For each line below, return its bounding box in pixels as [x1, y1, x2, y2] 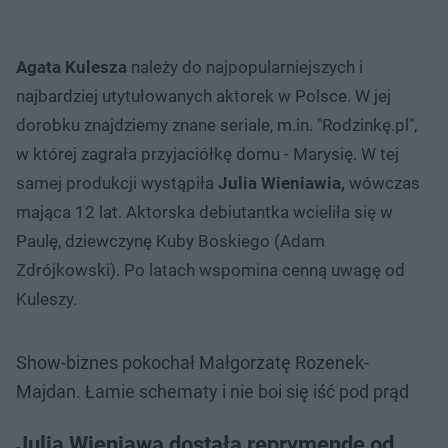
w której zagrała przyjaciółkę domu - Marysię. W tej [16, 143, 399, 164]
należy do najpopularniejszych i [131, 56, 363, 77]
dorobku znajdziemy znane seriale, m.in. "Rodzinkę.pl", [16, 114, 417, 135]
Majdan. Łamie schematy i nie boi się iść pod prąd [16, 380, 409, 402]
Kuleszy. [16, 288, 77, 309]
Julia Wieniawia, [218, 172, 349, 193]
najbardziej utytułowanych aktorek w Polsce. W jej [16, 85, 391, 106]
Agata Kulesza [16, 56, 131, 77]
